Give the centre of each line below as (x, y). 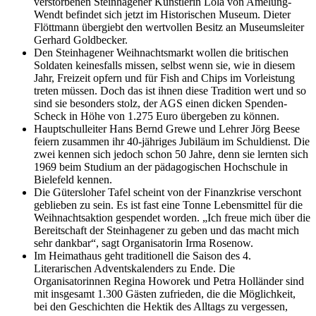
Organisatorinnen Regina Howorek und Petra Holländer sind (169, 281)
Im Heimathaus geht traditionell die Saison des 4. (142, 256)
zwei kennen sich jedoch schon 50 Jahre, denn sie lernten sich (171, 154)
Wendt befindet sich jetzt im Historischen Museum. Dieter (162, 15)
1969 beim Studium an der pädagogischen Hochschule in (161, 167)
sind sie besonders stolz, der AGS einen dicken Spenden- (160, 104)
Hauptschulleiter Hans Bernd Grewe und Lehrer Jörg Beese (167, 129)
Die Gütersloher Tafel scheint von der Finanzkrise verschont (168, 193)
